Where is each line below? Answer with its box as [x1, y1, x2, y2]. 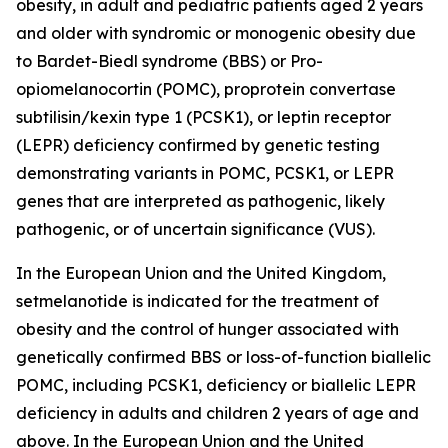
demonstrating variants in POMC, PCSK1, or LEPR [16, 162, 394, 183]
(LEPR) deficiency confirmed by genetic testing [16, 134, 380, 155]
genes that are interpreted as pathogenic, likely [16, 190, 385, 211]
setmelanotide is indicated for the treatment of [16, 290, 379, 311]
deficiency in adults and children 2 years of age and [16, 402, 419, 423]
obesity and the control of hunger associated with [16, 318, 399, 339]
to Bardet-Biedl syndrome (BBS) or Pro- [16, 50, 323, 71]
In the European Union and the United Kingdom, [16, 262, 386, 283]
